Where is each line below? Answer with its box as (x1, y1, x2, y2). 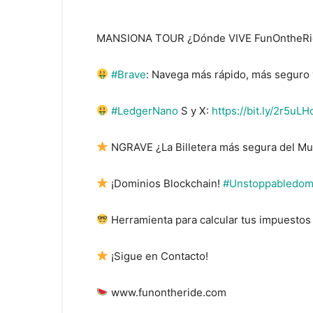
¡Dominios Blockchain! (108, 176, 224, 190)
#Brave (111, 67, 147, 81)
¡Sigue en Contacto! (108, 249, 209, 263)
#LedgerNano (111, 103, 179, 117)
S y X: (178, 103, 212, 117)
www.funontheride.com (108, 285, 227, 299)
